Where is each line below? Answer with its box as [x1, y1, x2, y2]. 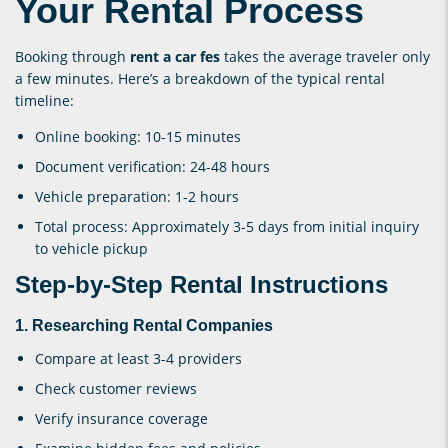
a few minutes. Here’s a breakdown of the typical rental [15, 68, 385, 88]
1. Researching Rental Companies [15, 316, 273, 334]
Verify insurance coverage [35, 408, 208, 428]
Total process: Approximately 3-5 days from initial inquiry [35, 216, 419, 236]
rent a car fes [130, 46, 220, 66]
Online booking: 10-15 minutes [35, 126, 241, 146]
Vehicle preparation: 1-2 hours [35, 186, 239, 206]
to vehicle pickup [35, 238, 148, 258]
